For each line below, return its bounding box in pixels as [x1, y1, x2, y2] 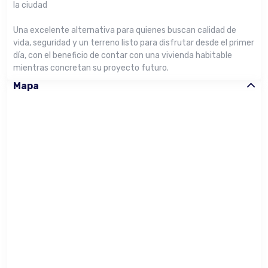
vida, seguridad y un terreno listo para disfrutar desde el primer [13, 38, 254, 48]
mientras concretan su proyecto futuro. [13, 63, 169, 74]
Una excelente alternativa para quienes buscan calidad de [13, 25, 236, 36]
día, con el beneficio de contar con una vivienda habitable [13, 50, 232, 61]
